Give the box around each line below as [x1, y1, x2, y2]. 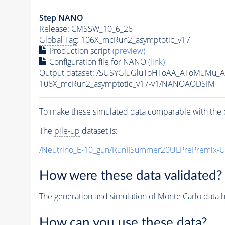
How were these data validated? [39, 169, 222, 183]
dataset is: [79, 125, 118, 136]
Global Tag [39, 34, 77, 45]
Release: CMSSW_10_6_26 [39, 23, 133, 34]
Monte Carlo [157, 191, 201, 202]
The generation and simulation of [39, 191, 158, 202]
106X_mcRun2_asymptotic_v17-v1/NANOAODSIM [39, 78, 215, 89]
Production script [47, 45, 113, 56]
